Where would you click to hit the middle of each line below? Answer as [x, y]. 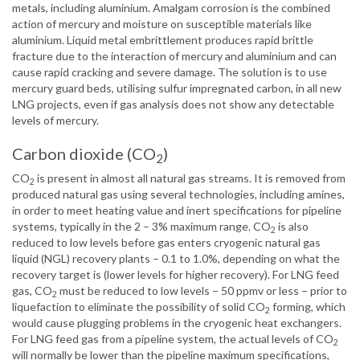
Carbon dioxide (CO [84, 154]
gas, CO [32, 291]
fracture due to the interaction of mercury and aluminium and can [174, 56]
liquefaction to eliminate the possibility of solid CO [139, 307]
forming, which [308, 307]
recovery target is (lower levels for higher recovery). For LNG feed [176, 275]
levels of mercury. [55, 121]
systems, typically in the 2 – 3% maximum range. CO [141, 227]
